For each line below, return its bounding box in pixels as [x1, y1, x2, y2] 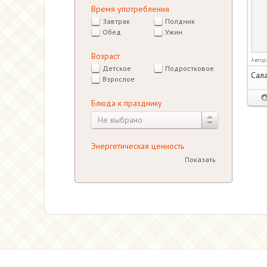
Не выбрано [97, 114, 142, 125]
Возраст [91, 51, 120, 61]
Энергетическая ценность [91, 141, 184, 151]
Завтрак [102, 17, 130, 26]
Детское [102, 64, 131, 73]
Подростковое [164, 64, 214, 73]
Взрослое [102, 74, 135, 83]
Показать [184, 155, 216, 164]
